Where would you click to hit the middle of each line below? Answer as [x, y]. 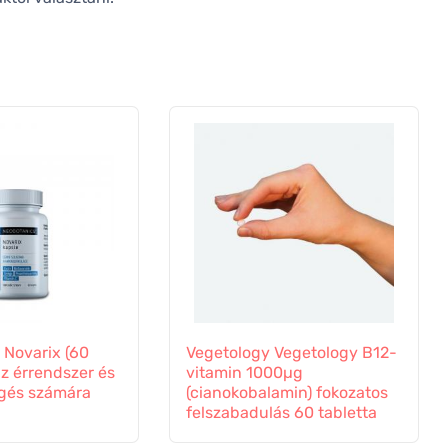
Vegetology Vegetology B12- [291, 353]
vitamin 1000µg [244, 373]
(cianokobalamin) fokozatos [286, 393]
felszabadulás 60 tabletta [281, 413]
